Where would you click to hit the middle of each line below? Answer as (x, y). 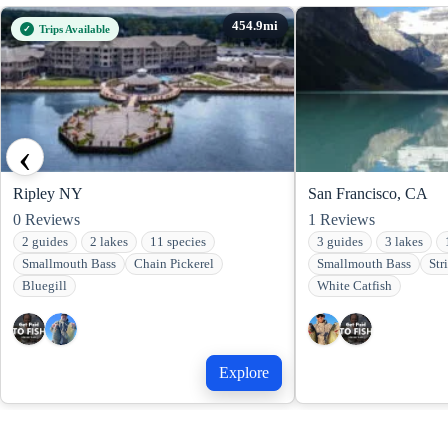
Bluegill (44, 286)
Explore (244, 373)
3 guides (340, 242)
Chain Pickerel (174, 264)
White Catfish (354, 286)
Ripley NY (48, 194)
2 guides (45, 242)
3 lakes (404, 242)
